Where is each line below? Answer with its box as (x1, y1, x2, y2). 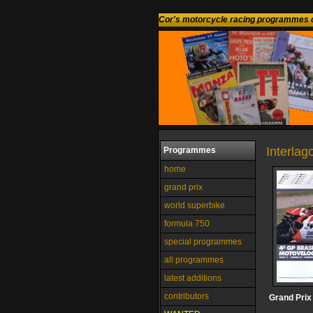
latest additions (164, 273, 221, 283)
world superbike (164, 201, 225, 210)
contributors (164, 291, 209, 301)
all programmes (164, 255, 224, 265)
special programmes (164, 237, 242, 247)
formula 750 (164, 219, 210, 228)
